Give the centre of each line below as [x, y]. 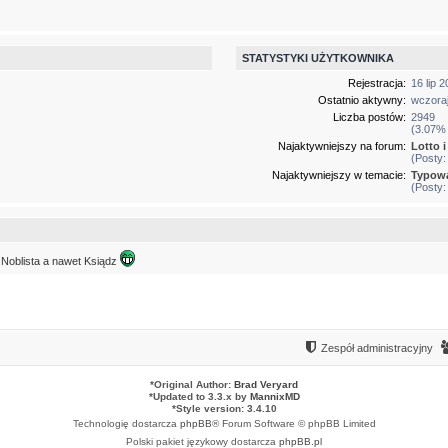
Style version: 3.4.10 [226, 409]
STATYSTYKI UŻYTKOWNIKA [317, 58]
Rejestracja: [377, 82]
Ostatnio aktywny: [362, 99]
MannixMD [274, 397]
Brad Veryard [266, 385]
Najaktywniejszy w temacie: [339, 174]
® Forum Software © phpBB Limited [293, 424]
